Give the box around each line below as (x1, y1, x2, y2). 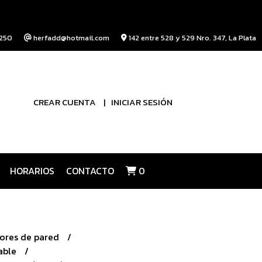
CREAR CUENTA (33, 95, 96, 109)
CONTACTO (65, 164, 114, 178)
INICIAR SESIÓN (111, 95, 173, 109)
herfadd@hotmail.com (32, 32, 109, 43)
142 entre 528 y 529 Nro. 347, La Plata (127, 32, 256, 43)
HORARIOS (9, 164, 54, 178)
